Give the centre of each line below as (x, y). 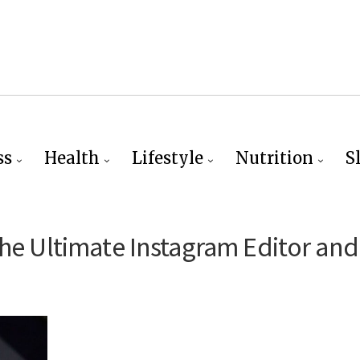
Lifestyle (167, 158)
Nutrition (274, 158)
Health (72, 158)
